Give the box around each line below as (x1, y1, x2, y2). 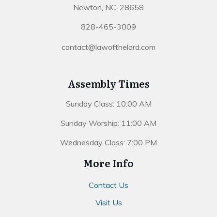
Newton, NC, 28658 (73, 2, 144, 12)
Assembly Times (67, 76, 150, 91)
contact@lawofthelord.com (62, 42, 155, 52)
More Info (83, 155, 134, 170)
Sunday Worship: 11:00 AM (61, 118, 156, 128)
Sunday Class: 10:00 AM (65, 98, 152, 108)
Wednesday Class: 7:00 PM (60, 137, 157, 147)
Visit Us (95, 197, 122, 207)
